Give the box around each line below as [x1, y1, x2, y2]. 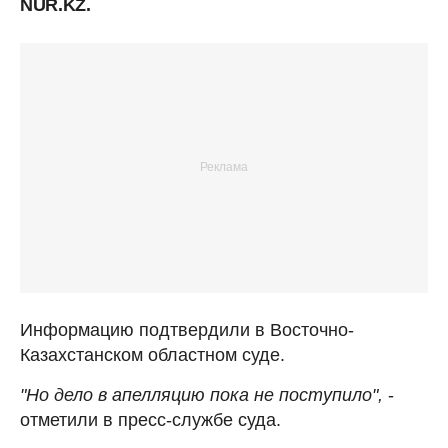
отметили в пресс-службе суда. [20, 409, 281, 430]
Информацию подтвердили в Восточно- [20, 319, 354, 340]
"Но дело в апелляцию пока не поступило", [20, 384, 383, 405]
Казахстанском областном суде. [20, 344, 285, 365]
